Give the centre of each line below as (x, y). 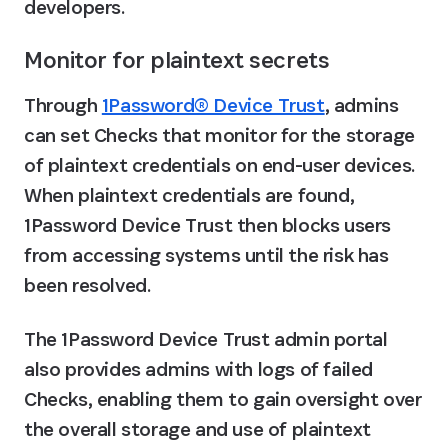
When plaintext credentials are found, (189, 195)
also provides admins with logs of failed (199, 369)
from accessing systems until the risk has (206, 255)
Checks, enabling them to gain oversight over (223, 399)
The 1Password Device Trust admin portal (206, 339)
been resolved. (87, 285)
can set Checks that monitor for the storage (219, 135)
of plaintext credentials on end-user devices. (220, 165)
